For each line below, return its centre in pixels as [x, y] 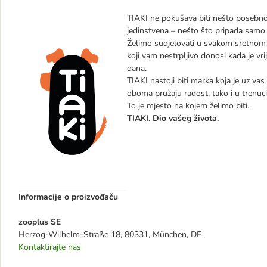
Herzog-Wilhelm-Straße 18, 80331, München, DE [110, 235]
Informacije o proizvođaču [68, 197]
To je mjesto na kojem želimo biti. [188, 106]
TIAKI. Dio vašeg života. [173, 118]
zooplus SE [40, 222]
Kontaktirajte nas [50, 247]
